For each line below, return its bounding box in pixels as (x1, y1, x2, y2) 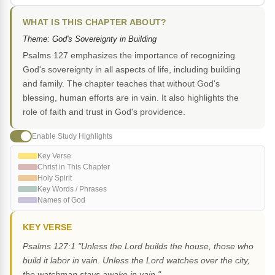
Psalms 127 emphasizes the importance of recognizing (23, 50, 235, 61)
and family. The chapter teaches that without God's (23, 79, 220, 89)
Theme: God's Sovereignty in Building (23, 34, 157, 44)
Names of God (37, 196, 85, 205)
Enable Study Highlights (32, 131, 112, 141)
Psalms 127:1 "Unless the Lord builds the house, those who (23, 241, 254, 252)
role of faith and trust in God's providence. (23, 107, 185, 117)
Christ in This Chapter (37, 163, 110, 172)
